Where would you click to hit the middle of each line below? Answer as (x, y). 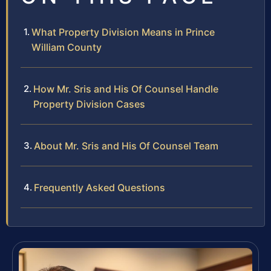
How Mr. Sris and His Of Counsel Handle (126, 89)
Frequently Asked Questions (100, 188)
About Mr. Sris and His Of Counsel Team (126, 146)
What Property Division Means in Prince (123, 32)
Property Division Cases (89, 104)
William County (67, 47)
